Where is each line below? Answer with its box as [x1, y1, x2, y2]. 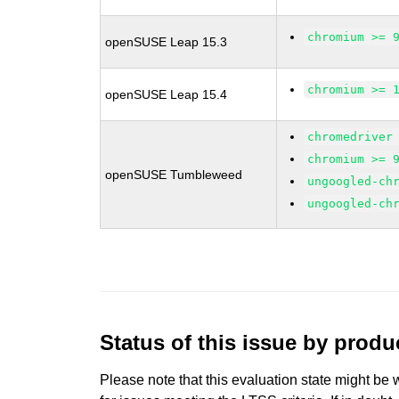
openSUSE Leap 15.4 [105, 87, 228, 102]
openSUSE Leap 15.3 [105, 35, 228, 49]
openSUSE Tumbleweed [105, 167, 243, 182]
